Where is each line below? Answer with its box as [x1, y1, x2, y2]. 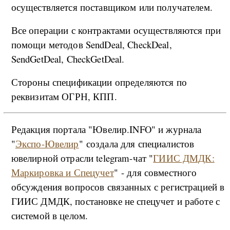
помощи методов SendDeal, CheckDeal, [11, 37, 172, 51]
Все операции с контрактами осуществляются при [11, 23, 221, 36]
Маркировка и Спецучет [11, 165, 114, 179]
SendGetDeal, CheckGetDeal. [11, 52, 128, 65]
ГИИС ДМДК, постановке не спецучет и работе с [11, 194, 220, 207]
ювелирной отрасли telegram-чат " [11, 151, 154, 164]
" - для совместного [113, 165, 197, 179]
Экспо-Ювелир [15, 137, 79, 150]
